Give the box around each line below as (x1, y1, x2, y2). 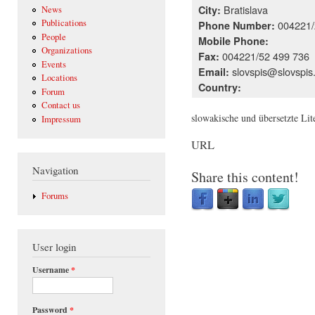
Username (32, 263, 71, 276)
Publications (41, 17, 86, 30)
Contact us (41, 99, 80, 112)
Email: (198, 64, 229, 79)
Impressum (41, 112, 81, 125)
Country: (198, 79, 241, 94)
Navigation (32, 163, 78, 178)
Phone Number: (198, 18, 275, 32)
